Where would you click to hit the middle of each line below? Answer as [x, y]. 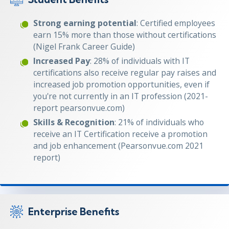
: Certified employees [176, 23]
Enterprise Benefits [74, 211]
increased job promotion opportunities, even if [121, 84]
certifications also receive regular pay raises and [125, 72]
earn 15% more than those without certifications [125, 35]
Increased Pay [62, 61]
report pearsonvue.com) [79, 108]
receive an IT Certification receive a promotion [120, 134]
